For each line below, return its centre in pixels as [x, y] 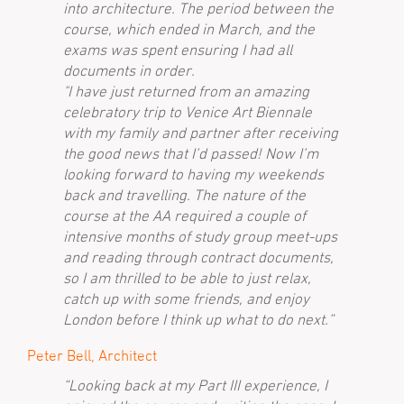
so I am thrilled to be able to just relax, [187, 278]
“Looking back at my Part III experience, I [195, 385]
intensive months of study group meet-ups [200, 236]
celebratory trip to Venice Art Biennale [188, 112]
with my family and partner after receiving [201, 133]
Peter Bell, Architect [92, 355]
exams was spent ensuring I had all [178, 50]
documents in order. [129, 70]
